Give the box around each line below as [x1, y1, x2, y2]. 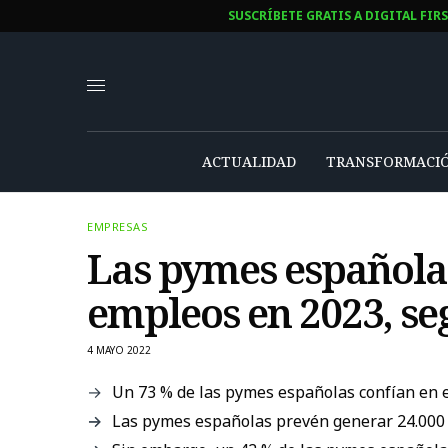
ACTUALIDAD [201, 151, 296, 171]
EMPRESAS [87, 218, 149, 234]
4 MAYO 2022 [87, 342, 151, 357]
